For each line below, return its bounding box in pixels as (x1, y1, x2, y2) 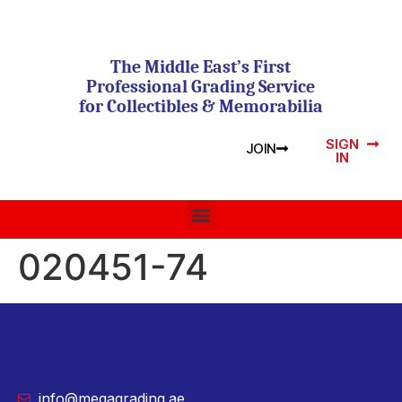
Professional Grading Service (86, 76, 316, 97)
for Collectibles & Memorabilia (78, 96, 323, 117)
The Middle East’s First (110, 57, 292, 77)
